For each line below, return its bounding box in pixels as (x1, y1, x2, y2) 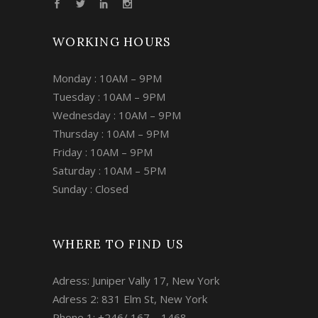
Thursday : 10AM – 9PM (53, 126, 169, 141)
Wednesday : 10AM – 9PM (53, 107, 181, 122)
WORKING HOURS (53, 33, 171, 50)
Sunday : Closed (53, 181, 128, 196)
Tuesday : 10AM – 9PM (53, 89, 165, 104)
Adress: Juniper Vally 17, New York (53, 273, 219, 287)
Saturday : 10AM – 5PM (53, 163, 166, 177)
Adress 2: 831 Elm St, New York (53, 291, 207, 306)
